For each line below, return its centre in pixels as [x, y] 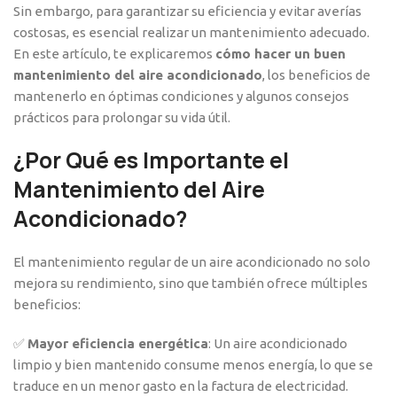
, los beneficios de [316, 75]
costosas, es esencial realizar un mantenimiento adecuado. [191, 33]
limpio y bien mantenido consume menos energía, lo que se [193, 365]
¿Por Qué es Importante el [151, 161]
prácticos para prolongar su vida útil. [122, 118]
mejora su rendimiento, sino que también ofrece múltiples [191, 284]
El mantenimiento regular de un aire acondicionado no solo [192, 262]
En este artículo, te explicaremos [114, 54]
